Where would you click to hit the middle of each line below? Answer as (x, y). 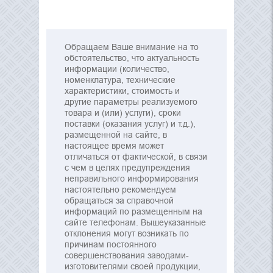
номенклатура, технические (120, 80)
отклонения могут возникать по (127, 233)
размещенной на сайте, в (116, 135)
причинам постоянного (111, 244)
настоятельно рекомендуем (120, 190)
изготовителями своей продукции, (133, 266)
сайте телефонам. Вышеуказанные (135, 222)
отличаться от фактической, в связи (136, 157)
